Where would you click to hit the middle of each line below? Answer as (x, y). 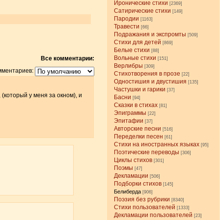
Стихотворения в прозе (147, 73)
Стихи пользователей (145, 207)
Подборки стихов (138, 183)
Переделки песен (139, 136)
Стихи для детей (138, 42)
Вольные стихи (135, 58)
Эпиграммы (130, 113)
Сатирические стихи (143, 11)
